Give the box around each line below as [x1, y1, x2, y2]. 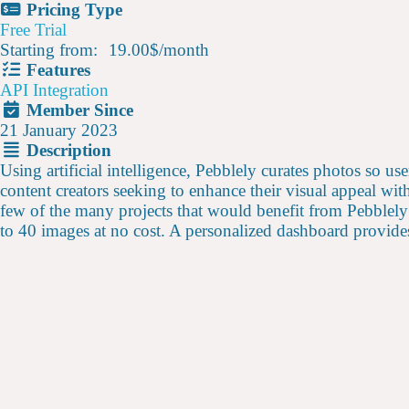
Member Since [22, 100, 133, 121]
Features [22, 60, 90, 80]
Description [22, 141, 111, 161]
